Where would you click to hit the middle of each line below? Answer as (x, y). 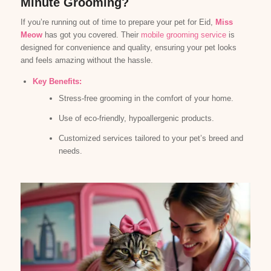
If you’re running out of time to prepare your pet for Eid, (118, 22)
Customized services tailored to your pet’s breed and (151, 138)
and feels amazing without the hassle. (87, 60)
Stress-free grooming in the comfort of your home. (146, 98)
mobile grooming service (183, 34)
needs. (70, 151)
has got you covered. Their (93, 34)
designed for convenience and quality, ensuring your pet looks (128, 47)
